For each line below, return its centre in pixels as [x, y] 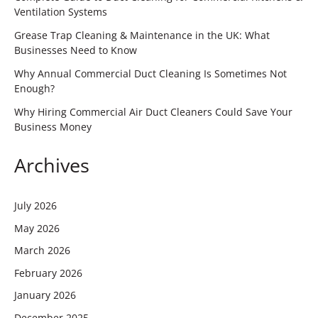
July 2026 [35, 206]
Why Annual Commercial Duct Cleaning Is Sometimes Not [150, 73]
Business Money [53, 126]
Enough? [34, 88]
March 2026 [42, 251]
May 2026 [37, 228]
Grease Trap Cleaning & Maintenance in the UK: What [142, 35]
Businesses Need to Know [76, 50]
